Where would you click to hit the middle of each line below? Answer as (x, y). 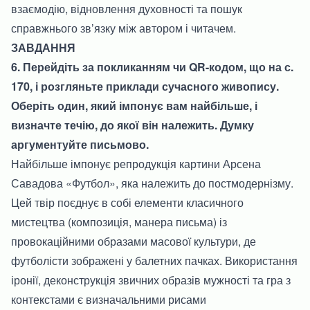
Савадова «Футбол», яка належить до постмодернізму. (152, 183)
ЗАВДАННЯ (43, 47)
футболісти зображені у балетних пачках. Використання (154, 260)
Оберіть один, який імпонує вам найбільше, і (134, 105)
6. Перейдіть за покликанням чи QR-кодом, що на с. (152, 66)
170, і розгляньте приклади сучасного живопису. (145, 86)
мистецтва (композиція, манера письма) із (119, 221)
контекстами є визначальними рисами (109, 299)
